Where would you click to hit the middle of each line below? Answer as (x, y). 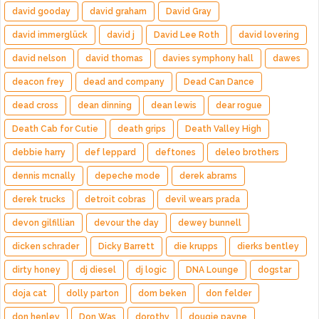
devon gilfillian (43, 223)
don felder (229, 293)
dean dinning (105, 105)
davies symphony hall (208, 58)
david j (121, 35)
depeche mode (127, 176)
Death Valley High (223, 129)
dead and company (124, 82)
